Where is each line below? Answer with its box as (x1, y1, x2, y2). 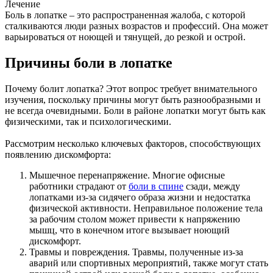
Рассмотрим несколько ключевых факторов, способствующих (5, 138, 261, 149)
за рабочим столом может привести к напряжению (29, 214, 240, 225)
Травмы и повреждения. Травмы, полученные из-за (29, 247, 243, 258)
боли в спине (129, 181, 183, 192)
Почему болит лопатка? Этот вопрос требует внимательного (5, 83, 257, 94)
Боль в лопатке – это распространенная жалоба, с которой (5, 10, 246, 21)
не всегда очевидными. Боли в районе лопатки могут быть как (5, 105, 266, 116)
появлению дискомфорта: (5, 149, 111, 160)
